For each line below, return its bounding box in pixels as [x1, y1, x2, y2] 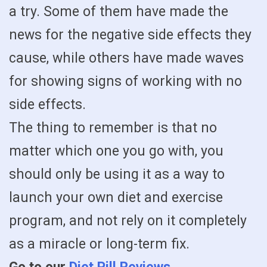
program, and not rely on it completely [9, 212, 247, 229]
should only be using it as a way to [9, 166, 225, 182]
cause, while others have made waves [9, 49, 244, 66]
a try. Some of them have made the [9, 3, 228, 20]
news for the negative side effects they [9, 26, 252, 43]
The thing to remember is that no [9, 119, 217, 136]
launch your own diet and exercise [9, 189, 223, 206]
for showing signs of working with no [9, 73, 242, 89]
